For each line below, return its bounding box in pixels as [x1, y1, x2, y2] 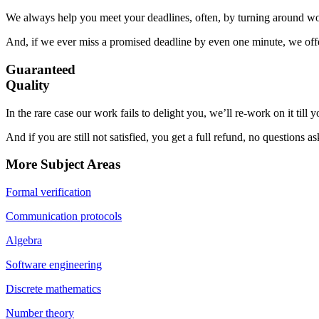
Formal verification [6, 186, 91, 199]
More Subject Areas [6, 157, 120, 172]
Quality [6, 78, 50, 93]
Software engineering [6, 258, 102, 271]
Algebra [6, 234, 42, 247]
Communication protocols [6, 210, 122, 223]
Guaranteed [6, 62, 75, 78]
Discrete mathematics [6, 283, 101, 296]
